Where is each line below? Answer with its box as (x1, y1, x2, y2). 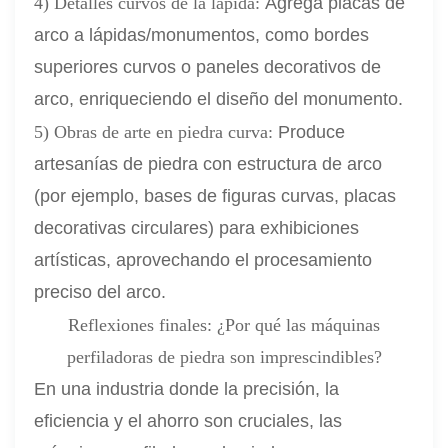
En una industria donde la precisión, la (34, 379, 340, 400)
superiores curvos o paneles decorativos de (34, 57, 382, 78)
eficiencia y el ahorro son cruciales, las (34, 411, 343, 432)
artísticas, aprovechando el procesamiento (34, 250, 373, 271)
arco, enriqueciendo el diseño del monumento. (34, 89, 404, 110)
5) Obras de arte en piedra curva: (34, 122, 274, 143)
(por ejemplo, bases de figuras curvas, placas (34, 186, 397, 207)
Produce (273, 122, 346, 143)
